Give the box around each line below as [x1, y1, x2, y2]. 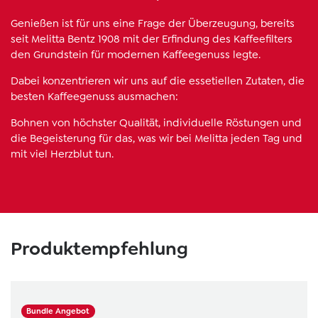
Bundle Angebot [26, 305, 90, 317]
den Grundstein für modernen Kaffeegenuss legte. [11, 47, 269, 62]
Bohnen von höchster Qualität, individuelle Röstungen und [11, 115, 302, 130]
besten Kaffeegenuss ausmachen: [11, 89, 184, 104]
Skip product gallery [10, 226, 108, 241]
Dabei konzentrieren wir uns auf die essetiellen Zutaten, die [11, 73, 305, 88]
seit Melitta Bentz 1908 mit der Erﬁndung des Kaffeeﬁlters [11, 31, 292, 46]
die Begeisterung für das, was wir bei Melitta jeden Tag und [11, 131, 302, 146]
